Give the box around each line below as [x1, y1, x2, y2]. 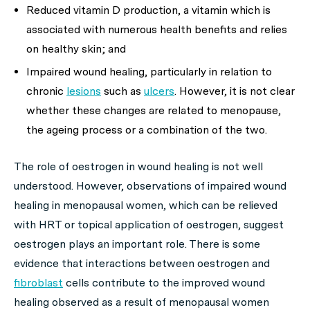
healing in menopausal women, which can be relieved [14, 199, 277, 212]
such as [101, 84, 144, 98]
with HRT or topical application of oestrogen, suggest [14, 218, 284, 232]
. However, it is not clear [174, 84, 295, 98]
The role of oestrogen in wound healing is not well [14, 160, 263, 174]
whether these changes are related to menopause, [26, 104, 281, 118]
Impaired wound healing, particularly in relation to [26, 65, 272, 79]
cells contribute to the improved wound [63, 276, 265, 290]
